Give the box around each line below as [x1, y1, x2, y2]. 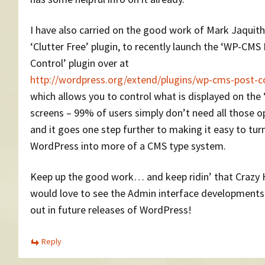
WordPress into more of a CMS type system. [30, 138, 226, 153]
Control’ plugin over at [30, 56, 129, 70]
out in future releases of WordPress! [30, 202, 192, 216]
